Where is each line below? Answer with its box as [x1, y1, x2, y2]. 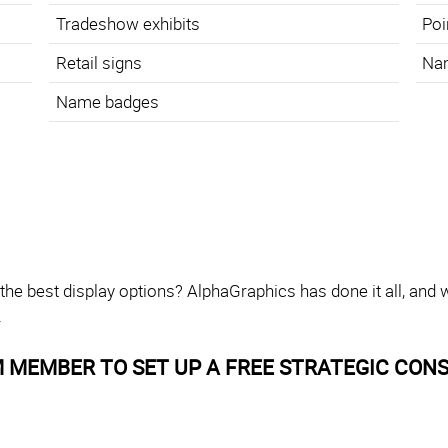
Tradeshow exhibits [55, 12, 200, 36]
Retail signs [55, 51, 142, 75]
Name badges [55, 90, 159, 114]
